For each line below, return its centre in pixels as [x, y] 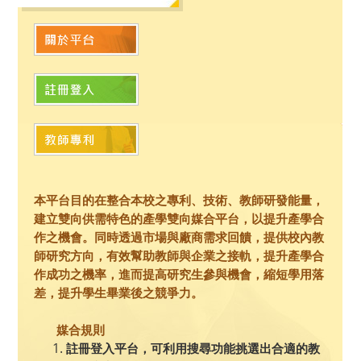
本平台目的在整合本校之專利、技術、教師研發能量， [179, 200]
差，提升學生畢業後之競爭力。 [118, 293]
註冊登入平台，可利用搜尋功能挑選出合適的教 [193, 349]
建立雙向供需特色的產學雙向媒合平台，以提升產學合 [179, 219]
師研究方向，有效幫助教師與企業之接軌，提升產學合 [179, 256]
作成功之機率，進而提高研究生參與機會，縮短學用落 [179, 274]
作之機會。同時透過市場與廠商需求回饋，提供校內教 [179, 237]
